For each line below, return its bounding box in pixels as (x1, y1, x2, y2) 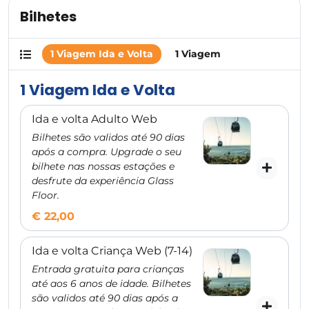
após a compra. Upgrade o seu (32, 146, 181, 158)
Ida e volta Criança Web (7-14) (32, 244, 192, 257)
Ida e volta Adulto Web (32, 112, 157, 126)
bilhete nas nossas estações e (32, 160, 175, 172)
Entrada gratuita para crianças (32, 263, 184, 275)
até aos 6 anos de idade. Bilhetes (32, 277, 191, 290)
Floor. (32, 189, 59, 201)
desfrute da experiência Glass (32, 175, 174, 187)
